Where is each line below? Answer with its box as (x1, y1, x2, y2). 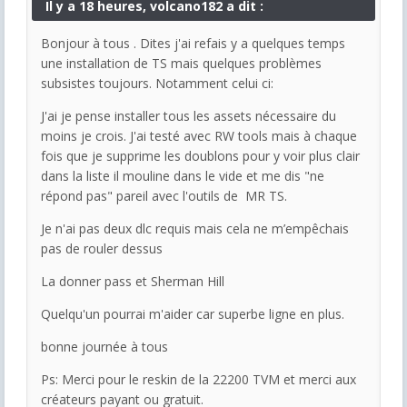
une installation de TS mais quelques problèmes (41, 54, 322, 72)
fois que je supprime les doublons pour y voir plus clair (41, 146, 360, 164)
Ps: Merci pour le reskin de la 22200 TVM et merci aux (41, 370, 356, 388)
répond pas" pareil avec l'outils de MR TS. (41, 186, 291, 204)
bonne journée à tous (41, 337, 168, 355)
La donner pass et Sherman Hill (41, 272, 224, 290)
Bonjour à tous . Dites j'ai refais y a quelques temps (41, 34, 345, 52)
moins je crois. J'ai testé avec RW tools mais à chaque (41, 126, 357, 144)
